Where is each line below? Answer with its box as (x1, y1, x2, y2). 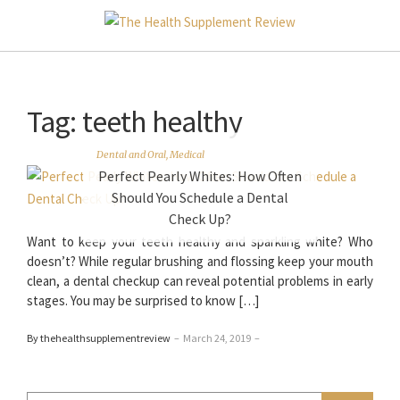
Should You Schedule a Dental (112, 187, 288, 206)
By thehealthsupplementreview (27, 330, 171, 345)
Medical (170, 147, 204, 161)
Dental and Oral (96, 147, 166, 161)
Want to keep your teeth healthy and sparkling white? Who (27, 232, 373, 250)
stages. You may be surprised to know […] (27, 291, 259, 309)
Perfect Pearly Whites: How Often (98, 166, 302, 185)
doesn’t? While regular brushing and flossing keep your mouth (27, 252, 373, 270)
